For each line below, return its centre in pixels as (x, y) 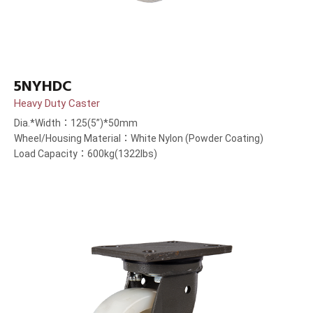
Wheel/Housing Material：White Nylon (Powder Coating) (139, 139)
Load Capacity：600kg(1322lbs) (86, 154)
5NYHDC (43, 86)
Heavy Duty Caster (57, 104)
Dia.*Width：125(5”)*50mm (76, 123)
